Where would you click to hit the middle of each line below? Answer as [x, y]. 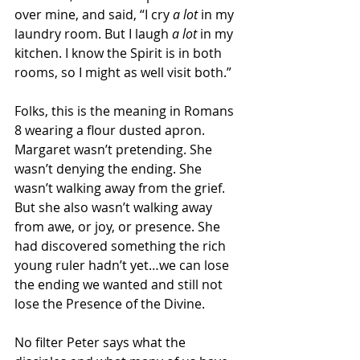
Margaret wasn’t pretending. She [115, 149]
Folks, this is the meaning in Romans [126, 111]
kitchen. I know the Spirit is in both [120, 53]
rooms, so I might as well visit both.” [123, 72]
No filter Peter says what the [102, 342]
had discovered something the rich [122, 246]
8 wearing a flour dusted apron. [111, 130]
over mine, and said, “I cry [94, 14]
